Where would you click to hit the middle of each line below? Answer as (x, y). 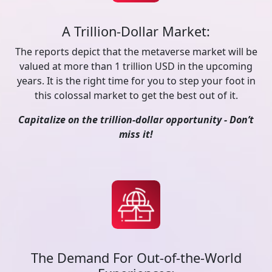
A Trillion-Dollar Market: (136, 31)
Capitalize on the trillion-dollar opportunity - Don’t (136, 120)
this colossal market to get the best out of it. (136, 95)
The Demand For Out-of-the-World (136, 258)
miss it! (136, 134)
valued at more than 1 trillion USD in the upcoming (136, 66)
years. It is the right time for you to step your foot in (136, 81)
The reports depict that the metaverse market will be (136, 52)
